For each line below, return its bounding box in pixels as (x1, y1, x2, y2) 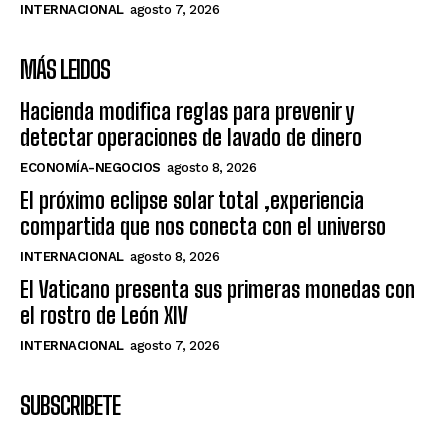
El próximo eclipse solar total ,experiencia (20, 186, 364, 214)
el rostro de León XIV (20, 301, 188, 329)
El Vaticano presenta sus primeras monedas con (20, 275, 415, 303)
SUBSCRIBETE (20, 390, 120, 420)
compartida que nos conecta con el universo (20, 212, 386, 240)
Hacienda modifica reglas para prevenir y (20, 97, 354, 125)
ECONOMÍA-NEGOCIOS (20, 159, 161, 175)
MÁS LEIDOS (20, 54, 110, 84)
